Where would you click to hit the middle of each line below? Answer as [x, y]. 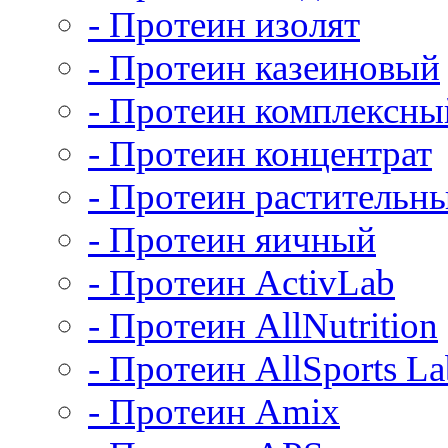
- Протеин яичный [232, 239]
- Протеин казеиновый [264, 67]
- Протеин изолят [224, 24]
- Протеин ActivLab [241, 282]
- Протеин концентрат [260, 153]
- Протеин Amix [214, 411]
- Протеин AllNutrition [263, 325]
